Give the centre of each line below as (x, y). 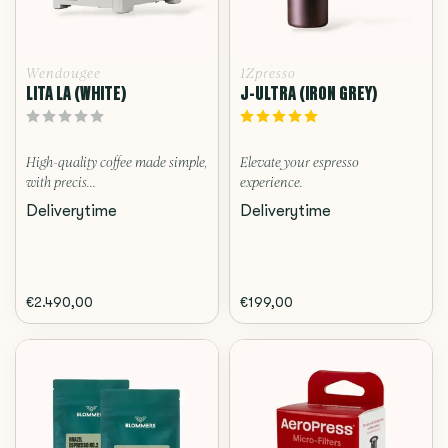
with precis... (61, 183)
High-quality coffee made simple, (116, 163)
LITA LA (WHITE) (76, 92)
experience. (271, 183)
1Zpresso (268, 74)
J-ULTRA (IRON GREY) (309, 92)
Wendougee (63, 74)
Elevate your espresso (299, 163)
